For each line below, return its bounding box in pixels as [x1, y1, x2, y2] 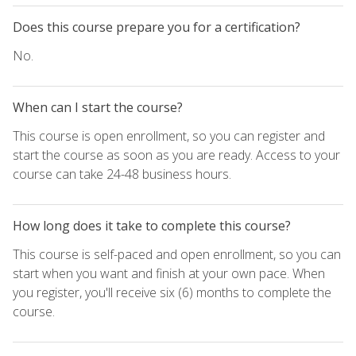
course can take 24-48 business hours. [13, 164, 231, 183]
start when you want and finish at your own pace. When [13, 264, 325, 282]
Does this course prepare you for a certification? [13, 17, 300, 36]
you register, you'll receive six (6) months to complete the [13, 283, 331, 301]
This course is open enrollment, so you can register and [13, 126, 325, 145]
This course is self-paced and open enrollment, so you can [13, 245, 341, 263]
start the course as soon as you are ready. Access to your [13, 145, 340, 164]
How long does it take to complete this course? [13, 216, 291, 234]
